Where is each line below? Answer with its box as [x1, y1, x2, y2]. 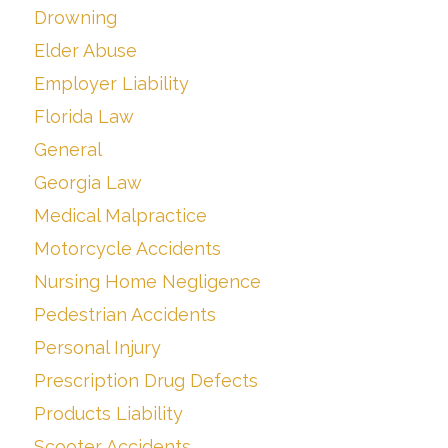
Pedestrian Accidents [34, 304, 216, 326]
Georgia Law [34, 172, 142, 194]
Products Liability [34, 403, 183, 425]
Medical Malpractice [34, 205, 207, 227]
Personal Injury [34, 337, 161, 359]
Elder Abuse [34, 40, 137, 62]
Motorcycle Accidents [34, 238, 221, 260]
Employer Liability [34, 73, 189, 95]
